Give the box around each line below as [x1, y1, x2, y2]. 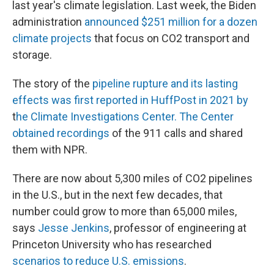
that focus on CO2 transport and [92, 31, 250, 45]
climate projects [12, 31, 92, 45]
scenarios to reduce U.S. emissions [12, 254, 184, 267]
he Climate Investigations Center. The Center [16, 109, 234, 123]
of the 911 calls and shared [109, 126, 243, 139]
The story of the [12, 76, 92, 90]
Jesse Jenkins [38, 221, 109, 234]
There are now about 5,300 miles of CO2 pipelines [12, 171, 253, 185]
